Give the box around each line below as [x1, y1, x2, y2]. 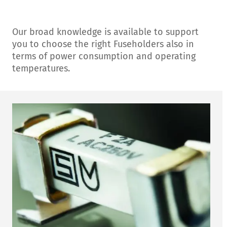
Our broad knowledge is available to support [12, 26, 199, 37]
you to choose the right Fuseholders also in [12, 39, 194, 50]
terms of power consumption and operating [12, 51, 196, 62]
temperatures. [12, 63, 70, 74]
